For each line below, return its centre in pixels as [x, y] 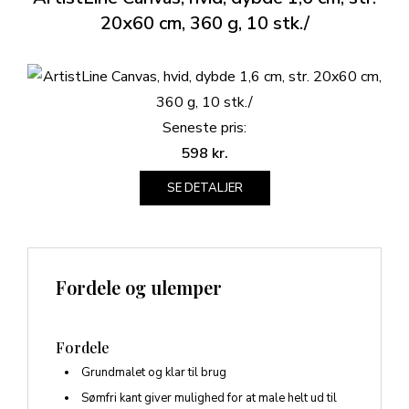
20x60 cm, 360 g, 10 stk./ [204, 24]
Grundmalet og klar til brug [154, 373]
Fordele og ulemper [139, 288]
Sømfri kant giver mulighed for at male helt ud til [209, 399]
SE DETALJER [204, 189]
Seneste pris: [204, 128]
